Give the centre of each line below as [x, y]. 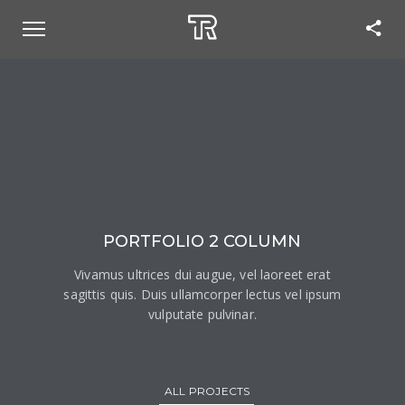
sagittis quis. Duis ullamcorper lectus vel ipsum [202, 294]
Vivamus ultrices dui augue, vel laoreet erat [202, 274]
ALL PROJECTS [207, 391]
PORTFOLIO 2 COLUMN [202, 241]
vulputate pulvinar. [202, 314]
